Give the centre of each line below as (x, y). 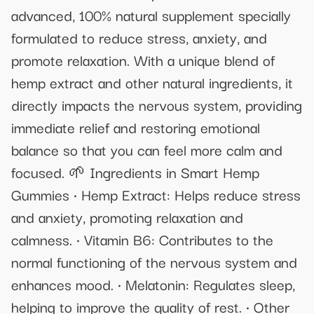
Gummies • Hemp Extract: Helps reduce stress (156, 194)
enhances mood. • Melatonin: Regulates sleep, (153, 284)
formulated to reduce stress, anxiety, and (139, 37)
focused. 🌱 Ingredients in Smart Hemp (135, 171)
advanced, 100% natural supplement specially (151, 14)
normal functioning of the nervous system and (154, 261)
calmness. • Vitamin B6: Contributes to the (142, 239)
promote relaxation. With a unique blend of (143, 59)
